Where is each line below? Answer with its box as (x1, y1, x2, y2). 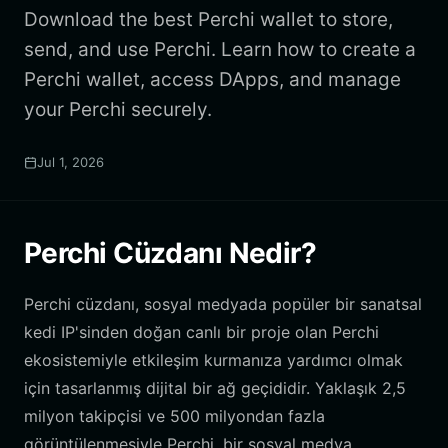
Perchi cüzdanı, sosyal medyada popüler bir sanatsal (24, 294, 422, 314)
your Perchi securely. (24, 98, 212, 121)
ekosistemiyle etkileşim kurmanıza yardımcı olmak (24, 350, 403, 370)
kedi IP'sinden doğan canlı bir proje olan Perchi (24, 322, 379, 342)
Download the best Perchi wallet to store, (24, 8, 393, 31)
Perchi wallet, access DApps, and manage (24, 68, 401, 91)
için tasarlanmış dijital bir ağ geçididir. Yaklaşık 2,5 (24, 378, 406, 398)
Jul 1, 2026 (37, 154, 104, 170)
